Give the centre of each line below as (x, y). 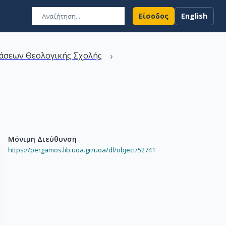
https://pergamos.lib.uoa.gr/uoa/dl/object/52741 (82, 150)
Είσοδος (154, 16)
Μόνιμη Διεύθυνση (42, 139)
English (194, 16)
